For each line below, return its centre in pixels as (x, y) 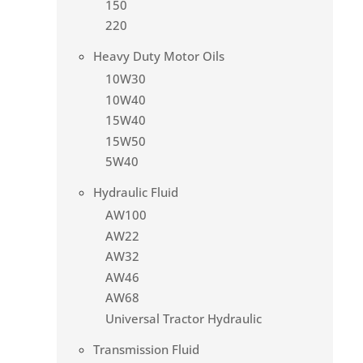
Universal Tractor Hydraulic (184, 318)
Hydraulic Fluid (136, 192)
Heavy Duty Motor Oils (159, 56)
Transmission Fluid (146, 349)
